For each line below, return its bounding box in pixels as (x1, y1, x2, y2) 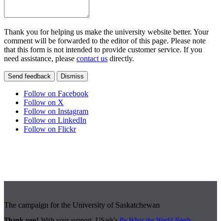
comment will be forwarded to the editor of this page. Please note (4, 37, 206, 45)
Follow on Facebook (24, 89, 88, 98)
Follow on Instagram (24, 107, 88, 116)
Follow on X (24, 98, 64, 107)
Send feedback (8, 73, 51, 80)
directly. (108, 54, 134, 63)
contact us (76, 54, 108, 63)
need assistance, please (4, 54, 76, 63)
